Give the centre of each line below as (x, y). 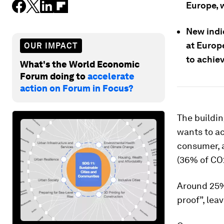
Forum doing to (54, 76)
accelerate (111, 76)
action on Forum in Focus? (77, 88)
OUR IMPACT (51, 45)
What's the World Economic (80, 64)
